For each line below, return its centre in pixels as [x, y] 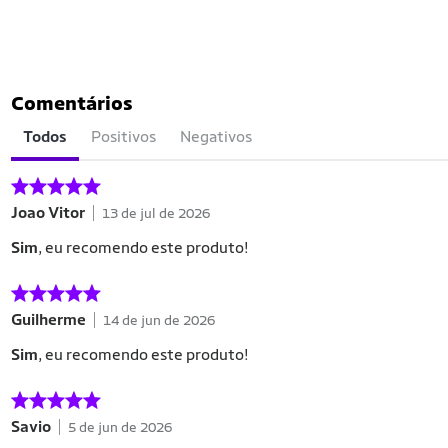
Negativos [216, 136]
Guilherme [48, 319]
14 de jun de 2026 [159, 319]
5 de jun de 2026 [120, 426]
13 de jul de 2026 [156, 212]
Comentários [72, 103]
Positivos [123, 136]
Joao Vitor [48, 212]
